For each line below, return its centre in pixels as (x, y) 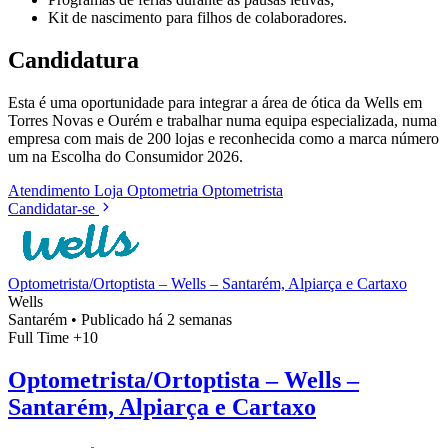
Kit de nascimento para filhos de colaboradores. (197, 17)
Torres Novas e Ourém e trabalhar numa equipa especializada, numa (222, 120)
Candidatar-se (51, 208)
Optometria (164, 190)
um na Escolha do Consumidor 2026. (125, 156)
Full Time (40, 337)
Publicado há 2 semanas (156, 319)
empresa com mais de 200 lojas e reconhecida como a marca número (223, 138)
